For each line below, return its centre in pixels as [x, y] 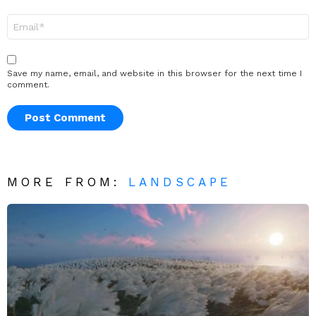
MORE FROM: [68, 182]
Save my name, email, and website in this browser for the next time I [154, 73]
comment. [28, 84]
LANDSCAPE [180, 182]
